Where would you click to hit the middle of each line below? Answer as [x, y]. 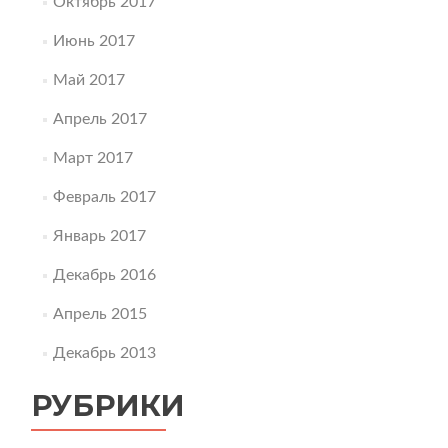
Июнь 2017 [93, 41]
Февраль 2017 [104, 197]
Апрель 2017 [99, 119]
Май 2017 [88, 80]
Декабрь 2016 [104, 275]
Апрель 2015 [99, 314]
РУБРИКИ [108, 405]
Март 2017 [92, 158]
